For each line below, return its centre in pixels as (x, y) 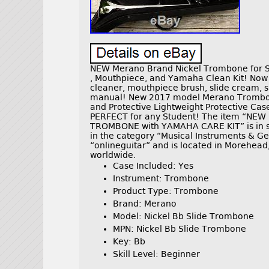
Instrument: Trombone (161, 179)
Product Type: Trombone (166, 191)
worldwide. (113, 155)
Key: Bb (129, 242)
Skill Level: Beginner (157, 254)
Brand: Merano (145, 204)
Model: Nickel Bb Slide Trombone (184, 216)
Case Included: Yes (153, 166)
